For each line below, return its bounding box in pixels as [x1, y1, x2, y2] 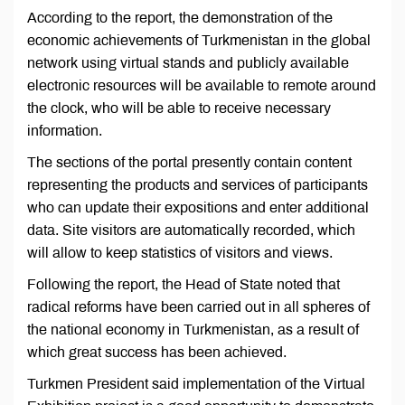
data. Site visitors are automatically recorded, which [27, 222, 355, 239]
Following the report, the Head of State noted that [27, 277, 340, 293]
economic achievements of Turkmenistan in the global [27, 33, 371, 49]
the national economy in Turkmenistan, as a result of [27, 322, 359, 338]
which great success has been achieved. [27, 344, 287, 361]
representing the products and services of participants [27, 177, 368, 193]
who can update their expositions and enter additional [27, 200, 369, 216]
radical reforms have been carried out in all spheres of [27, 299, 370, 316]
